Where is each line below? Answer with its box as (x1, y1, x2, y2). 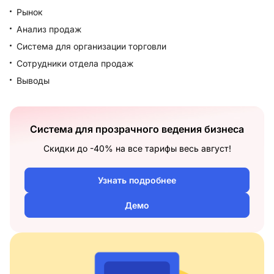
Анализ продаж (17, 24, 81, 34)
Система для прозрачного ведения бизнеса (30, 123, 244, 135)
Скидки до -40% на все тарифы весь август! (43, 143, 231, 154)
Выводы (17, 75, 50, 86)
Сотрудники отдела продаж (17, 58, 133, 68)
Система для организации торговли (17, 41, 166, 51)
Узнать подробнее (98, 175, 176, 185)
